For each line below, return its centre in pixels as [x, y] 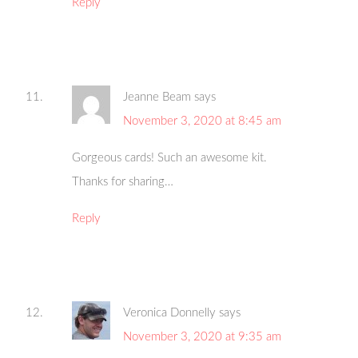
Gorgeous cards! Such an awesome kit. [170, 158]
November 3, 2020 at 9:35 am [203, 337]
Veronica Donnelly [170, 313]
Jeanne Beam [157, 97]
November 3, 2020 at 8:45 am [203, 121]
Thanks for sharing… [123, 182]
